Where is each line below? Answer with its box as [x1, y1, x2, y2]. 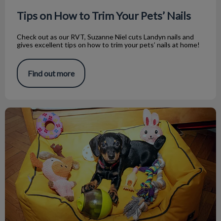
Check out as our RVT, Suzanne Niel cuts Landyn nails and [17, 33, 194, 41]
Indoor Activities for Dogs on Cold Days [5, 108, 140, 117]
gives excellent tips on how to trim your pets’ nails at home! [17, 40, 200, 49]
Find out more [28, 69, 74, 78]
